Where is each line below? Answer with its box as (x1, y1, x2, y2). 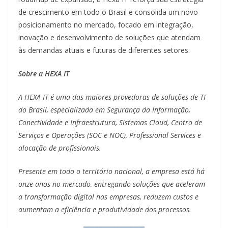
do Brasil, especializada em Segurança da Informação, (18, 105, 190, 115)
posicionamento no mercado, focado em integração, (18, 20, 193, 30)
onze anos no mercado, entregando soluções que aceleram (18, 179, 205, 189)
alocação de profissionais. (18, 143, 101, 153)
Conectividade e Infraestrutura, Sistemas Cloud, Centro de (18, 118, 202, 128)
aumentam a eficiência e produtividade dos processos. (18, 205, 191, 215)
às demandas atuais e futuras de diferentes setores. (18, 45, 190, 55)
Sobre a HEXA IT (18, 69, 69, 79)
